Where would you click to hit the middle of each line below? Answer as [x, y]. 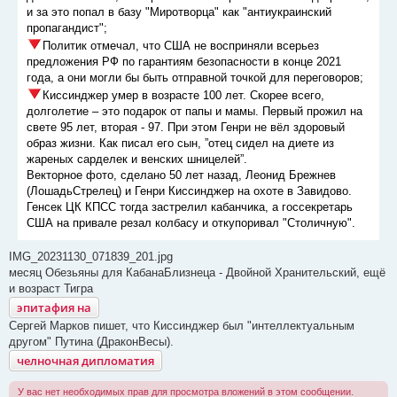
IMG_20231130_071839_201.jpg [91, 257]
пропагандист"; [67, 28]
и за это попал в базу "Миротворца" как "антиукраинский [179, 12]
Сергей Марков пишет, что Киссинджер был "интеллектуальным [182, 326]
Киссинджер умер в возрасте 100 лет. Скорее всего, [183, 96]
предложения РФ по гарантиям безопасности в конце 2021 [184, 62]
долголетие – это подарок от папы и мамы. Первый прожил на [195, 112]
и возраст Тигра [51, 289]
